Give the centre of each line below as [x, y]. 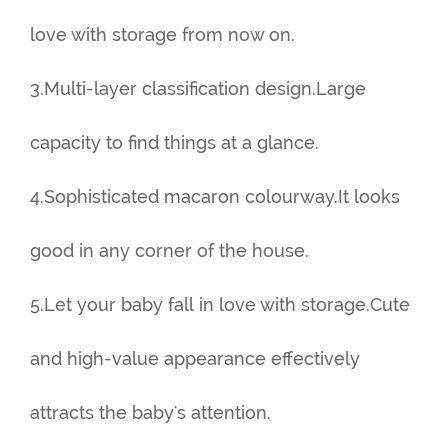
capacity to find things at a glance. [174, 142]
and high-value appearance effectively [195, 358]
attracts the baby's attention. [150, 412]
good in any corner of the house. [169, 250]
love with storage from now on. [162, 34]
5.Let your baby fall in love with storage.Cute [220, 304]
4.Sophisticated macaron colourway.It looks [215, 196]
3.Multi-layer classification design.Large [198, 88]
